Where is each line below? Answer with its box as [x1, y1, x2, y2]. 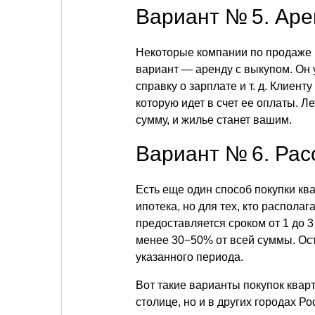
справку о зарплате [136, 80, 240, 92]
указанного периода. [136, 251, 243, 263]
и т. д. [240, 80, 267, 92]
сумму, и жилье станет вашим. [136, 114, 292, 126]
